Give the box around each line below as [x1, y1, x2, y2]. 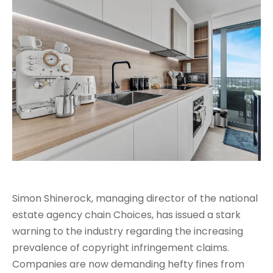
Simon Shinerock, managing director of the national [12, 191, 258, 206]
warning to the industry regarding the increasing [12, 224, 243, 239]
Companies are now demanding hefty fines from [12, 257, 244, 272]
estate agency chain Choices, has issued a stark [12, 208, 241, 222]
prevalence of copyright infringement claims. [12, 241, 229, 255]
